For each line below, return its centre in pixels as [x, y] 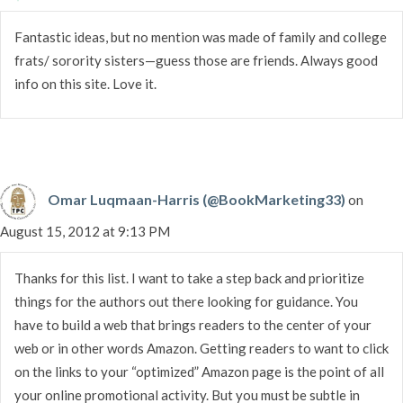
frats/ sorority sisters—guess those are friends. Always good [196, 60]
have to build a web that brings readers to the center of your [193, 324]
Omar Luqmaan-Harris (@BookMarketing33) [197, 199]
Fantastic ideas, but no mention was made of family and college [201, 36]
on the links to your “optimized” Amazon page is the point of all [199, 371]
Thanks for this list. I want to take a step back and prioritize [189, 278]
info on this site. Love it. [85, 83]
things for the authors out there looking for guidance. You [186, 301]
